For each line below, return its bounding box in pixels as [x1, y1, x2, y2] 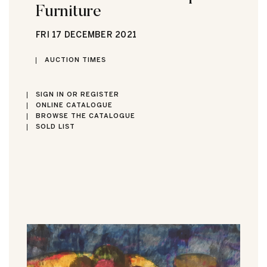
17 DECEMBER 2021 [49, 30, 136, 41]
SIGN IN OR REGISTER [36, 90, 119, 98]
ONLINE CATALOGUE [36, 101, 113, 109]
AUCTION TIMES [45, 55, 106, 64]
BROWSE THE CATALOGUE [36, 111, 135, 120]
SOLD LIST [36, 122, 75, 131]
